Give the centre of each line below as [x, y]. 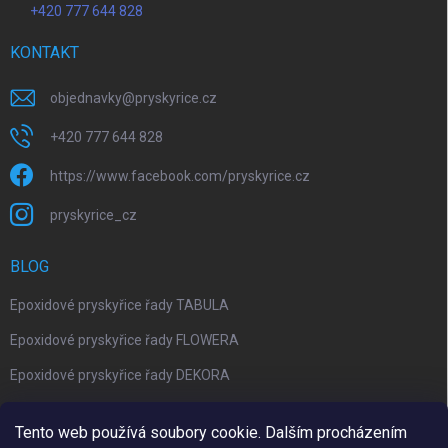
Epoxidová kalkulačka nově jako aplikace [135, 409]
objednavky [86, 97]
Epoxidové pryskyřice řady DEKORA [120, 374]
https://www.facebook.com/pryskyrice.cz [180, 175]
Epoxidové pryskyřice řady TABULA [119, 304]
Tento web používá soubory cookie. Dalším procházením [211, 432]
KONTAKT [44, 52]
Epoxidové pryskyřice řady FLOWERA [124, 339]
